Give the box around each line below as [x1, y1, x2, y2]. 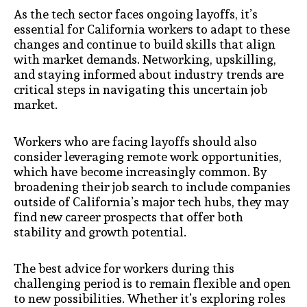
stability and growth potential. [14, 221, 186, 242]
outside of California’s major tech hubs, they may [14, 191, 289, 212]
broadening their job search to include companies [14, 176, 291, 197]
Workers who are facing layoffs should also [14, 131, 257, 151]
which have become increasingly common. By [14, 161, 267, 182]
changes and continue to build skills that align [14, 34, 275, 55]
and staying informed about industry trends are [14, 64, 284, 85]
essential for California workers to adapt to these [14, 19, 290, 40]
